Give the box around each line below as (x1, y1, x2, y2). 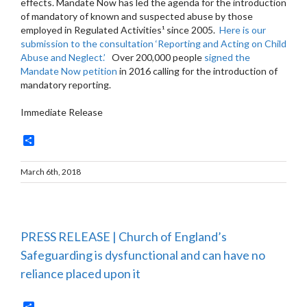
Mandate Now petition (21, 65, 117, 77)
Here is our (219, 24, 266, 36)
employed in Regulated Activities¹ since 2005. (21, 24, 219, 36)
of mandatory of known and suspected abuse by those (21, 10, 253, 23)
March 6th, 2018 (21, 166, 81, 177)
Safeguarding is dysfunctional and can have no (21, 247, 265, 262)
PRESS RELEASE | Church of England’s (21, 228, 227, 244)
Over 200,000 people (108, 51, 204, 64)
